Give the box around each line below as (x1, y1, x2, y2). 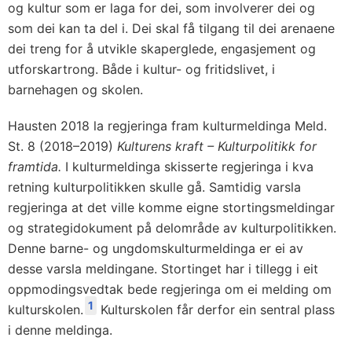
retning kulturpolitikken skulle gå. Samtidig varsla (8, 179, 301, 196)
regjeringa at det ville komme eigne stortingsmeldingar (8, 200, 335, 216)
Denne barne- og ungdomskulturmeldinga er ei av (8, 240, 303, 257)
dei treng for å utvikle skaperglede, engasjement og (8, 41, 316, 57)
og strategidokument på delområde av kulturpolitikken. (8, 220, 336, 236)
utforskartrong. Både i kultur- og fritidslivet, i (8, 61, 275, 78)
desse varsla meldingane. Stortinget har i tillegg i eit (8, 261, 318, 277)
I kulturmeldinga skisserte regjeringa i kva (65, 159, 313, 175)
